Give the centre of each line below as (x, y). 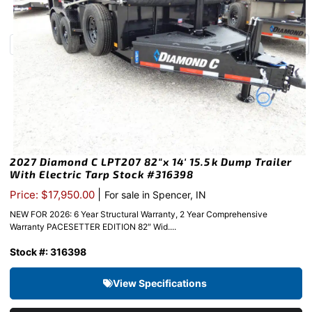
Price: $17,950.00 (54, 195)
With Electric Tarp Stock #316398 (102, 174)
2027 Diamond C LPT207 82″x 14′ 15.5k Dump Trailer (151, 162)
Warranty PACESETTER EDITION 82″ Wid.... (93, 227)
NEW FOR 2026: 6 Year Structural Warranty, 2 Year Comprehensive (139, 214)
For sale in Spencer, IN (155, 195)
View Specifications (161, 283)
